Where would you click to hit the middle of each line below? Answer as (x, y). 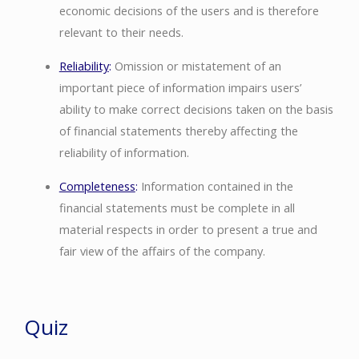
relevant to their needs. (121, 32)
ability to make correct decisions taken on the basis (196, 109)
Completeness (97, 186)
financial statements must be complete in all (177, 207)
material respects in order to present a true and (188, 229)
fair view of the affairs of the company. (162, 250)
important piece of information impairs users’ (180, 87)
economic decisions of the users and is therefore (189, 10)
